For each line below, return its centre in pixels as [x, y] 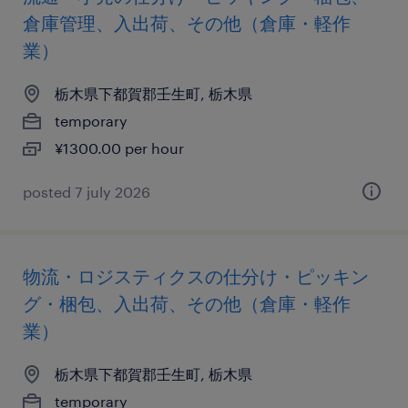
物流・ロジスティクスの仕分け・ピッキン [196, 276]
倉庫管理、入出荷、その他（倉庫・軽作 [187, 23]
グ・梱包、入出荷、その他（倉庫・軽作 [187, 303]
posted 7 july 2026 [87, 192]
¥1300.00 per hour [119, 148]
